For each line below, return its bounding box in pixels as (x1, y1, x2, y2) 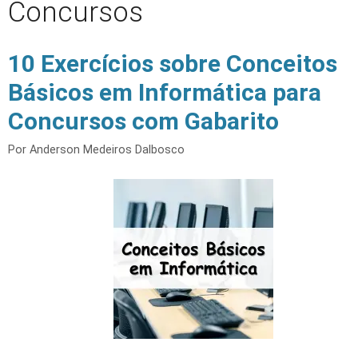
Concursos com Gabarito (8, 107, 279, 135)
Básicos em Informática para (8, 78, 321, 106)
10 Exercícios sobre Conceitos (8, 50, 337, 78)
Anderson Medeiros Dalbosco (30, 143, 185, 157)
